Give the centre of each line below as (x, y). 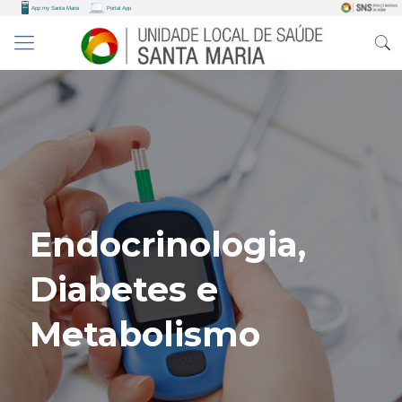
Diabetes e (124, 289)
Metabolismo (145, 334)
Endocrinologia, (168, 245)
